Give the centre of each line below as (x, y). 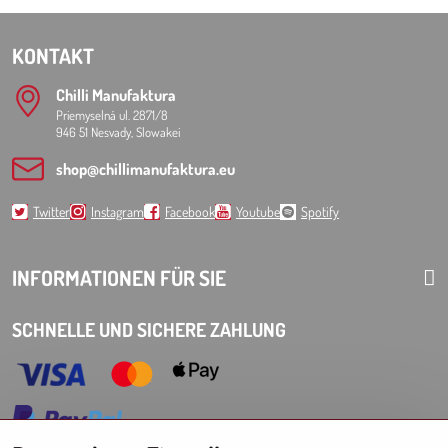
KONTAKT (53, 55)
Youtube (258, 211)
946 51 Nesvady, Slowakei (118, 132)
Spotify (320, 211)
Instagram (117, 211)
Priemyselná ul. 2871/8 (112, 115)
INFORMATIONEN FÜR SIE (119, 277)
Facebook (190, 211)
